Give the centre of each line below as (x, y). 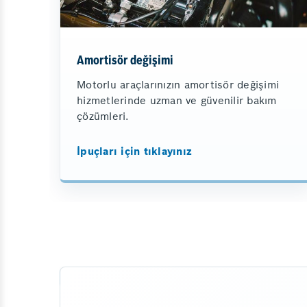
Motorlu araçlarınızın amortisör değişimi (178, 84)
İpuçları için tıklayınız (134, 151)
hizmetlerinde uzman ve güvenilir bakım (177, 100)
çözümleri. (103, 116)
